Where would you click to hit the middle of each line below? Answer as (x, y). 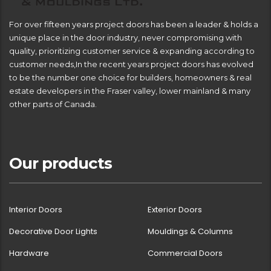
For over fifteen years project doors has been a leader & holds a (134, 24)
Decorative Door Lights (53, 231)
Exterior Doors (175, 209)
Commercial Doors (185, 253)
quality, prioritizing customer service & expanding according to (132, 51)
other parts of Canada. (53, 104)
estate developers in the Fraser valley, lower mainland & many (130, 90)
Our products (60, 163)
